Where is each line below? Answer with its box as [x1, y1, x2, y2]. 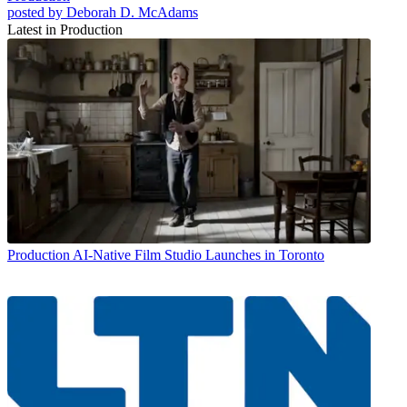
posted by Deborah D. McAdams [7, 4, 198, 20]
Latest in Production [7, 21, 123, 37]
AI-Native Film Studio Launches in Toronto [73, 246, 324, 263]
